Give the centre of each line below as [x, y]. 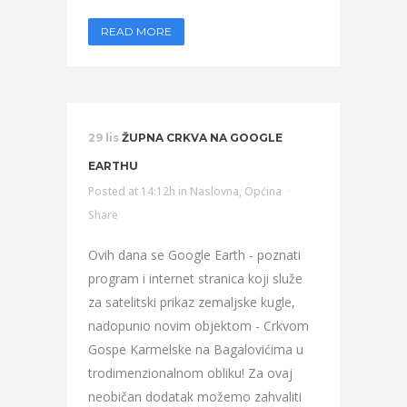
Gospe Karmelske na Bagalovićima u [196, 349]
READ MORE [136, 31]
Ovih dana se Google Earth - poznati [194, 255]
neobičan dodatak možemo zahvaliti [195, 397]
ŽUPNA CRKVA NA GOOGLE [202, 138]
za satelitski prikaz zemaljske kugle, [192, 302]
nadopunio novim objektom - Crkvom [199, 326]
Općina [263, 191]
